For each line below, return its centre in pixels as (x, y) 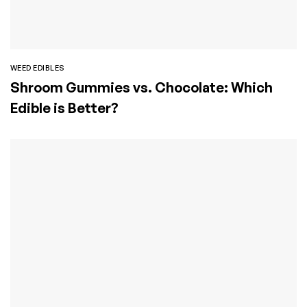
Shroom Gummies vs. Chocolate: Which (142, 87)
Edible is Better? (64, 108)
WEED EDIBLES (38, 67)
